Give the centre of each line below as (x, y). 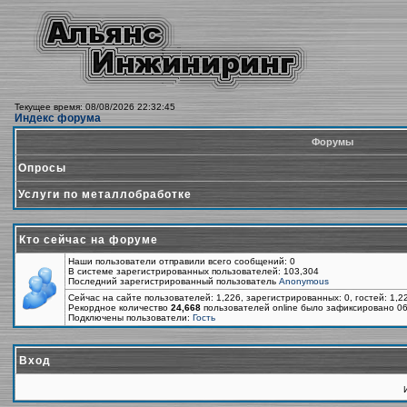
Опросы (42, 168)
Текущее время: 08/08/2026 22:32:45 (95, 107)
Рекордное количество (119, 308)
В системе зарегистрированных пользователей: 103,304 (194, 271)
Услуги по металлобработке (105, 194)
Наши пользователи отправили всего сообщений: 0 (182, 261)
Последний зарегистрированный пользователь (174, 281)
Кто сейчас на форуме (89, 240)
